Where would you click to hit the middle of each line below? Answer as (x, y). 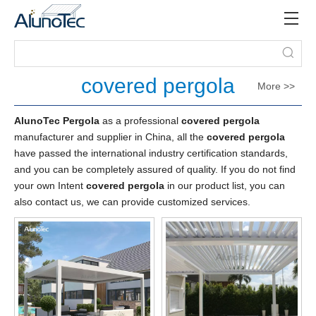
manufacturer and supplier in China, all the (110, 137)
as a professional (140, 121)
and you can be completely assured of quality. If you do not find (155, 169)
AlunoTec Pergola (57, 121)
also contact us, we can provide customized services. (132, 202)
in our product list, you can (225, 186)
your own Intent (50, 186)
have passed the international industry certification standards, (151, 153)
